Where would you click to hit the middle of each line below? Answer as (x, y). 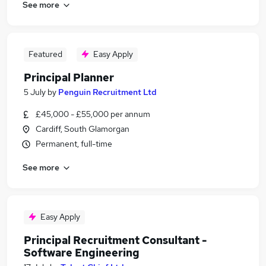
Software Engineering (82, 253)
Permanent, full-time (74, 144)
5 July (35, 92)
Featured (45, 54)
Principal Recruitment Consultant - (115, 240)
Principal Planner (69, 77)
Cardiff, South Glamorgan (83, 129)
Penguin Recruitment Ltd (107, 92)
